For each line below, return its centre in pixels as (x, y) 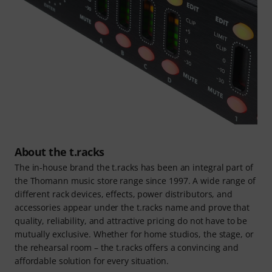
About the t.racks (59, 152)
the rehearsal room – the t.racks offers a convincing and (127, 248)
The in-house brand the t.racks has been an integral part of (134, 168)
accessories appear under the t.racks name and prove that (132, 208)
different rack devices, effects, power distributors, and (124, 194)
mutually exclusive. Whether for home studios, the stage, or (134, 234)
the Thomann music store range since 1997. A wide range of (135, 181)
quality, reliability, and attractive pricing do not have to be (131, 221)
